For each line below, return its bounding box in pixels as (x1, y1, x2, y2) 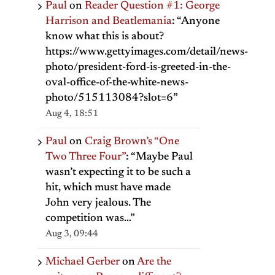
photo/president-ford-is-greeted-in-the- (45, 61, 231, 73)
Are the (137, 256, 171, 268)
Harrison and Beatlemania (45, 15, 172, 27)
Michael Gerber (45, 256, 120, 268)
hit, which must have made (45, 182, 171, 193)
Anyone (181, 15, 220, 27)
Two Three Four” (45, 151, 126, 163)
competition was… (45, 212, 130, 224)
